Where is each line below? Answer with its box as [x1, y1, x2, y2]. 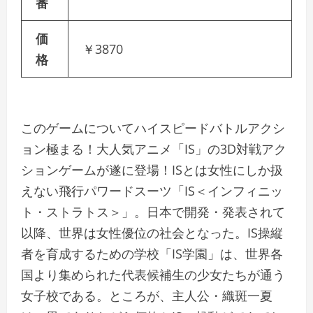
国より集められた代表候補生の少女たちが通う [21, 266, 285, 284]
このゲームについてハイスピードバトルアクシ [21, 119, 285, 137]
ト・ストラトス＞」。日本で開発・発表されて [21, 203, 285, 221]
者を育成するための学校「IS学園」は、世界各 [21, 245, 283, 263]
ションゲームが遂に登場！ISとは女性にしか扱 [21, 161, 283, 179]
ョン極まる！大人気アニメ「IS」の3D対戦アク [21, 140, 286, 158]
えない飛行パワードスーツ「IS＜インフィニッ [21, 182, 283, 200]
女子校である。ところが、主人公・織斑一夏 [21, 287, 272, 305]
